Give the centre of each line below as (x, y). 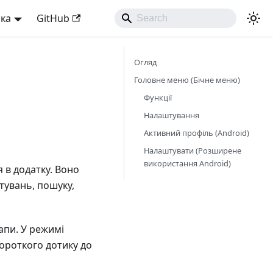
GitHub (53, 18)
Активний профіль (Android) (197, 133)
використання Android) (187, 163)
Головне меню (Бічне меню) (187, 80)
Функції (158, 97)
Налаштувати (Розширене (193, 151)
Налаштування (172, 115)
